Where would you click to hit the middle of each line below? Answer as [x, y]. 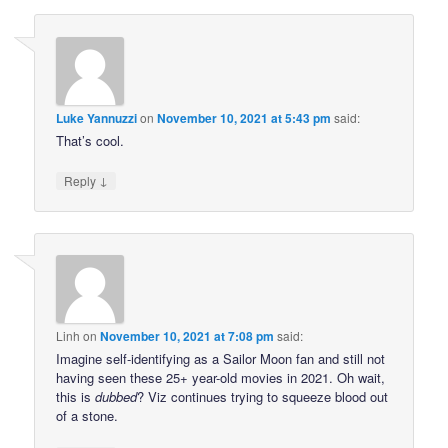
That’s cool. [90, 140]
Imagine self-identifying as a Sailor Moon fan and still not [221, 359]
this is [76, 397]
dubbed [116, 397]
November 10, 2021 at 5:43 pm [244, 117]
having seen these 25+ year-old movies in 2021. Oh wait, [221, 378]
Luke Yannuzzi [97, 117]
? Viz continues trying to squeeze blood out [263, 397]
